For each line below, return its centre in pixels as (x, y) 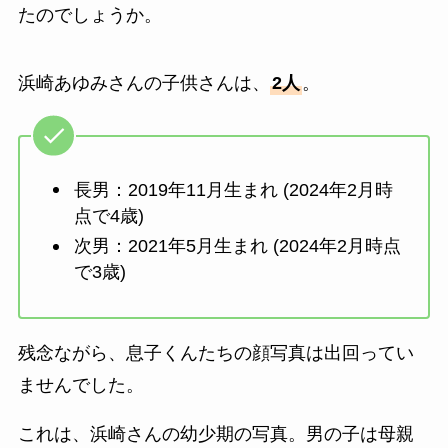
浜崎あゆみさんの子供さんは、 (143, 82)
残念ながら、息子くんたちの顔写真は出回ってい (215, 352)
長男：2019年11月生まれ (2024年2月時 (233, 189)
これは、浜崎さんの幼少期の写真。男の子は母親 (215, 434)
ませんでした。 (80, 384)
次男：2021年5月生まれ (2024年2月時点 (237, 246)
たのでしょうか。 (89, 14)
